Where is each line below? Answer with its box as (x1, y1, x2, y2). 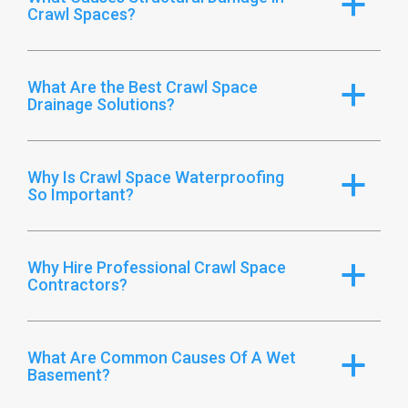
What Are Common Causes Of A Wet (27, 347, 296, 367)
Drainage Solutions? (27, 94, 175, 114)
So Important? (27, 184, 134, 204)
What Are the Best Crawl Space (27, 76, 258, 97)
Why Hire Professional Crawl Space (27, 257, 286, 277)
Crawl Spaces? (27, 4, 136, 24)
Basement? (27, 364, 110, 384)
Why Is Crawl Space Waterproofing (27, 167, 284, 187)
